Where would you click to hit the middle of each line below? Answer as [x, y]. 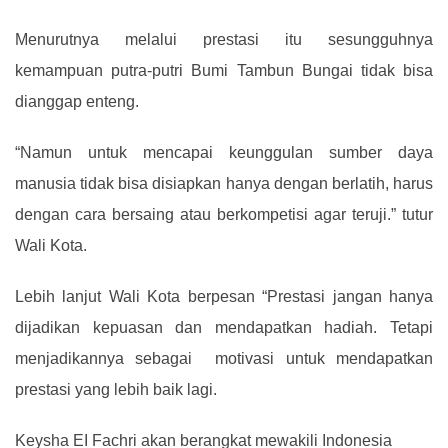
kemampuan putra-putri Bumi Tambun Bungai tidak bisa [224, 71]
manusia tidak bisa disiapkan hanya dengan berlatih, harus [224, 184]
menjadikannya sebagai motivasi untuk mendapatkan [224, 359]
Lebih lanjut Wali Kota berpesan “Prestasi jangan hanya [224, 297]
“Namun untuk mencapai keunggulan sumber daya [224, 153]
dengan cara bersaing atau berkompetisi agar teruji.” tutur [224, 215]
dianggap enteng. [77, 102]
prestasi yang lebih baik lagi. [116, 390]
